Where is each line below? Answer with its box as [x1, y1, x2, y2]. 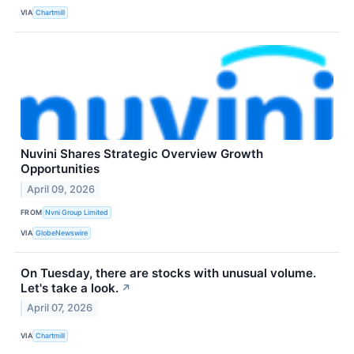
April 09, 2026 [27, 183, 96, 195]
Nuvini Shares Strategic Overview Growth [21, 145, 263, 161]
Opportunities [21, 160, 100, 176]
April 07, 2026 [27, 302, 93, 314]
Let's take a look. [21, 280, 119, 296]
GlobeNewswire [36, 228, 88, 237]
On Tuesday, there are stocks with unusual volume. [21, 265, 316, 281]
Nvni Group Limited [45, 208, 109, 217]
